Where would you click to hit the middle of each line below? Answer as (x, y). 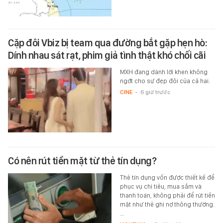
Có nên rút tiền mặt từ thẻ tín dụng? (82, 161)
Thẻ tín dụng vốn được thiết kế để (167, 178)
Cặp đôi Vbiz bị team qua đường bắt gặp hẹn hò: (108, 43)
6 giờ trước (155, 92)
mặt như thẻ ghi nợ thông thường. (167, 205)
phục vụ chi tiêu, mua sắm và (161, 187)
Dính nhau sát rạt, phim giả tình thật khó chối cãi (107, 56)
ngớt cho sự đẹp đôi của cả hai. (165, 81)
